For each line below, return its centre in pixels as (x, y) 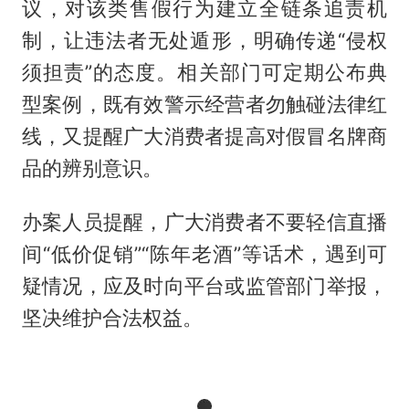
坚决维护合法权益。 (112, 318)
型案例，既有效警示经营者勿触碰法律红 (204, 105)
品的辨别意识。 (92, 168)
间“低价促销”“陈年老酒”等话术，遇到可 (204, 254)
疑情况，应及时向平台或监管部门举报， (204, 286)
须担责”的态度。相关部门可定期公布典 (204, 73)
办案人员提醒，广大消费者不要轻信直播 (204, 222)
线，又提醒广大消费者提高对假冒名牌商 (204, 136)
